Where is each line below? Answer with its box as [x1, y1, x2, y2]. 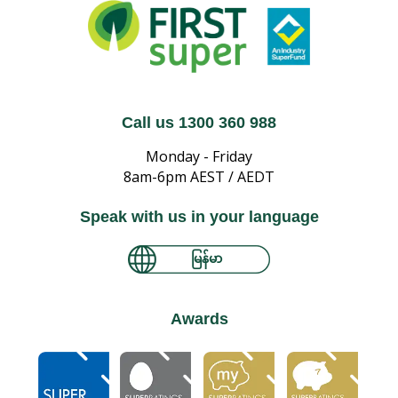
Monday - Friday [146, 147, 252, 167]
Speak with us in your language [79, 208, 319, 227]
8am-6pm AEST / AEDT [123, 167, 275, 187]
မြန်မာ [190, 249, 222, 267]
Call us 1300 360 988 [122, 114, 276, 132]
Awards [170, 310, 228, 329]
